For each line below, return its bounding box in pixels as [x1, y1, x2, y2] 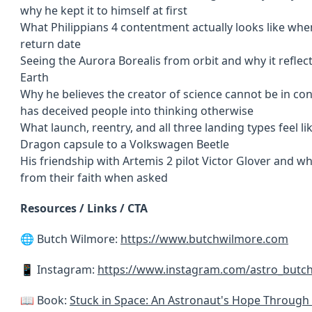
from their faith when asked [20, 170, 168, 185]
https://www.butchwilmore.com [120, 231, 288, 247]
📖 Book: [20, 292, 70, 308]
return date [20, 36, 81, 52]
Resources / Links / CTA [20, 201, 148, 216]
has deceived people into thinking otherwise [20, 103, 253, 118]
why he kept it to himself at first [20, 3, 187, 18]
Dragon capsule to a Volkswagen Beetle [20, 136, 229, 152]
